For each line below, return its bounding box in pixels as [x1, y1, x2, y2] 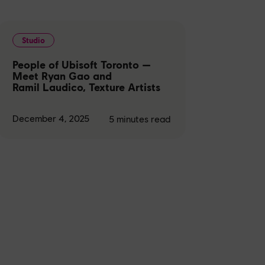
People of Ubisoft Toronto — [12, 57, 151, 71]
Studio [21, 35, 45, 45]
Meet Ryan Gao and [12, 69, 112, 82]
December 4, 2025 [12, 112, 89, 124]
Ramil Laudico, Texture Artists [12, 80, 160, 93]
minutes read [116, 112, 170, 124]
